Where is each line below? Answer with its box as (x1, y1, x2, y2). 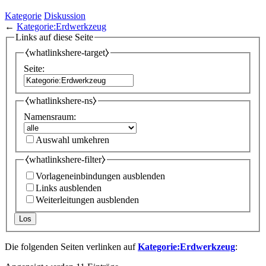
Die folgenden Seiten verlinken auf (5, 242, 138, 252)
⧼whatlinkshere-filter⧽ (25, 154, 106, 164)
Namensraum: (24, 111, 76, 122)
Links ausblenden (36, 183, 102, 194)
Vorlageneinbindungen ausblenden (36, 171, 165, 182)
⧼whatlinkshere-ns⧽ (25, 96, 97, 106)
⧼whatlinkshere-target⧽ (25, 47, 109, 58)
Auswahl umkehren (36, 134, 109, 145)
